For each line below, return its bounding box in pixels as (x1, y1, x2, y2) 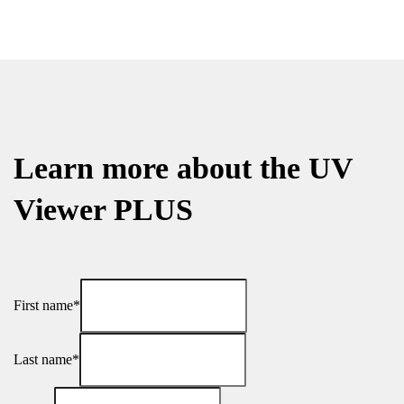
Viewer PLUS (14, 193, 193, 227)
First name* (14, 297, 80, 313)
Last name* (14, 351, 79, 367)
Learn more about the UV (14, 151, 353, 186)
